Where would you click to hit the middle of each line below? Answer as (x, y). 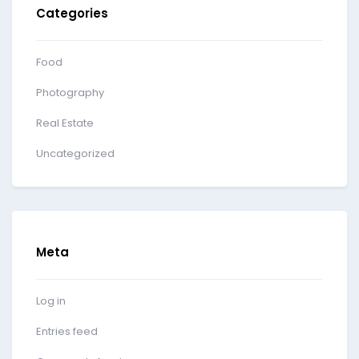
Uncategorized (75, 154)
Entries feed (67, 332)
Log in (51, 301)
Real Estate (65, 123)
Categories (72, 14)
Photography (70, 93)
